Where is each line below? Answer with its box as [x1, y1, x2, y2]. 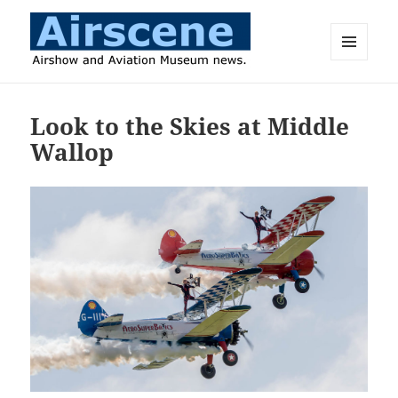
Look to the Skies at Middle [30, 110, 350, 143]
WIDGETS [330, 89, 381, 105]
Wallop [30, 136, 115, 169]
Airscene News [30, 80, 174, 107]
